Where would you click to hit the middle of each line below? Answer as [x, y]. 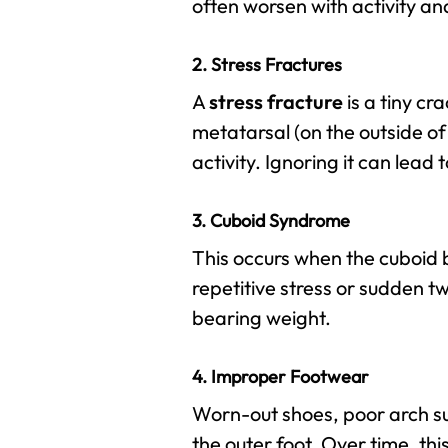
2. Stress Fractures [267, 64]
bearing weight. [261, 317]
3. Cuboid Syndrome [271, 220]
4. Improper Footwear [280, 376]
